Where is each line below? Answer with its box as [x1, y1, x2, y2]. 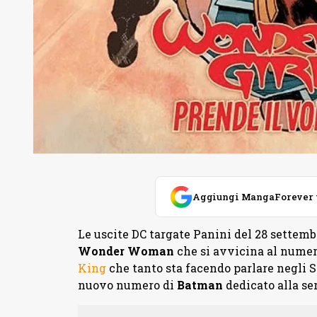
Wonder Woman [77, 243, 174, 259]
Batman [176, 277, 223, 293]
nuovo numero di [77, 277, 177, 293]
